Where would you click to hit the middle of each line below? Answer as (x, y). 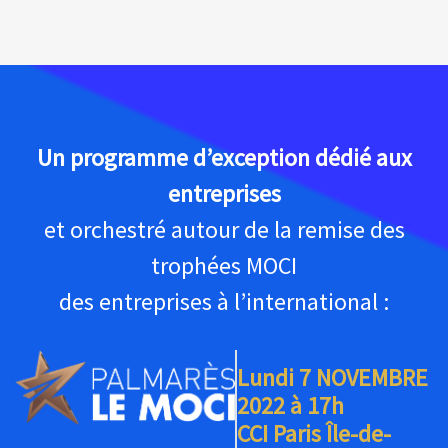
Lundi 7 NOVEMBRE (332, 377)
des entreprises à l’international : (224, 301)
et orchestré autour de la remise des (224, 229)
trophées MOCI (224, 265)
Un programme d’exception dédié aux (224, 157)
